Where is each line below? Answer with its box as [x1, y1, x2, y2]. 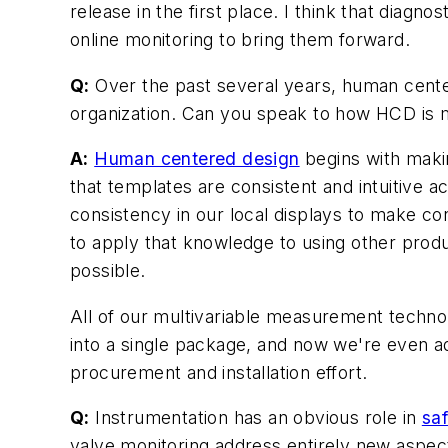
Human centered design [94, 148, 300, 170]
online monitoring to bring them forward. [70, 29, 410, 51]
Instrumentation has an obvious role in [89, 407, 422, 429]
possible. [70, 260, 146, 282]
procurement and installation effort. [70, 361, 368, 383]
